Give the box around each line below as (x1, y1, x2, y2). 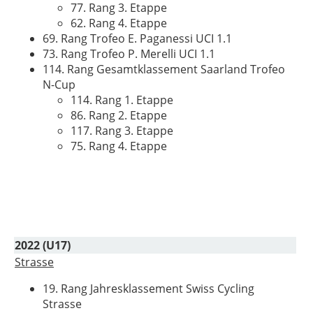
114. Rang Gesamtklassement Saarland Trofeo (43, 61, 285, 77)
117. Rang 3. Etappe (71, 123, 173, 138)
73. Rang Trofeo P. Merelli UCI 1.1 (43, 46, 215, 61)
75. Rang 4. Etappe (71, 138, 167, 154)
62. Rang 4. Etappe (71, 15, 167, 31)
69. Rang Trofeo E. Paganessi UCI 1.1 (43, 31, 232, 46)
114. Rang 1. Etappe (71, 92, 173, 108)
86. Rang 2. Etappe (71, 108, 167, 123)
